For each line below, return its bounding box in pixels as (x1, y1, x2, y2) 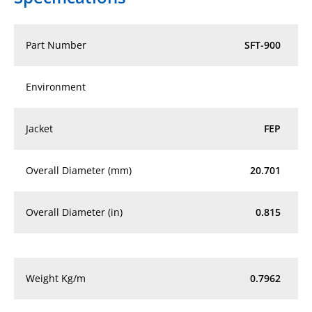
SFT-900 (244, 38, 281, 52)
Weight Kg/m (26, 271, 86, 285)
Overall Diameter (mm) (26, 163, 132, 177)
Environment (26, 79, 86, 93)
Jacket (26, 121, 53, 135)
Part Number (26, 38, 86, 52)
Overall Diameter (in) (26, 205, 123, 219)
